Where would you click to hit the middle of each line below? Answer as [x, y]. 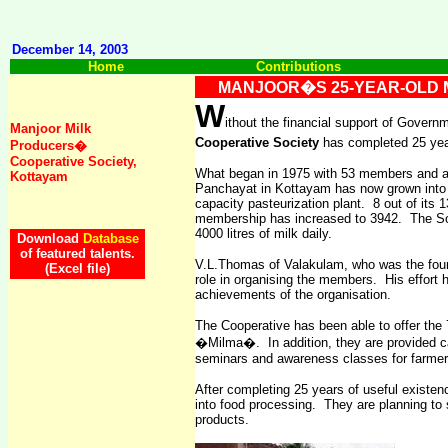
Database [110, 238]
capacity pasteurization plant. [280, 203]
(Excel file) [77, 268]
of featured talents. [77, 253]
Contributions [298, 66]
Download [49, 238]
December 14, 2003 [70, 49]
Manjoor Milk [50, 128]
